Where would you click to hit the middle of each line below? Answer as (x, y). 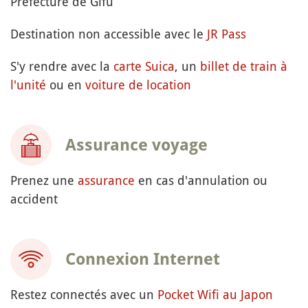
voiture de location (138, 85)
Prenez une (44, 180)
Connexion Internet (143, 260)
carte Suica (144, 66)
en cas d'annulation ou (201, 180)
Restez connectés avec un (84, 295)
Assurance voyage (136, 145)
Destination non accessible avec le (109, 34)
